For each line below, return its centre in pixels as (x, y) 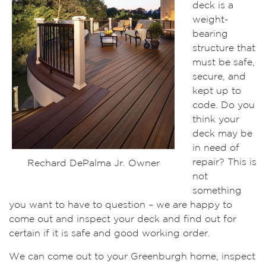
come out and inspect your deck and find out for (123, 219)
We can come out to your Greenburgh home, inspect (132, 257)
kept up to (217, 91)
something (217, 191)
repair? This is (224, 162)
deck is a (213, 6)
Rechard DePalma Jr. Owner (93, 164)
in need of (216, 148)
